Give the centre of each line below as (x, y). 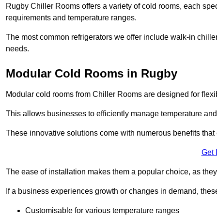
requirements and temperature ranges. (71, 18)
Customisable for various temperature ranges (102, 211)
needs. (17, 49)
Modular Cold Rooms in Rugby (92, 74)
